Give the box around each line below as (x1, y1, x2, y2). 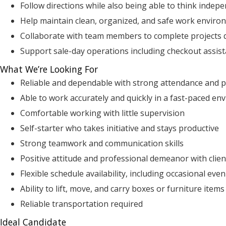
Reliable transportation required (20, 198, 143, 209)
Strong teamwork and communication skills (20, 137, 184, 149)
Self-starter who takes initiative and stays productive (20, 122, 219, 134)
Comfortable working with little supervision (20, 107, 185, 119)
